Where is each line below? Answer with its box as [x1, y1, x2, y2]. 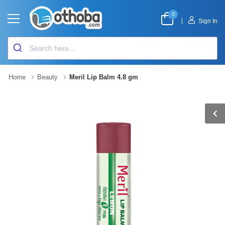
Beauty [37, 73, 58, 81]
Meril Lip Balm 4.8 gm [69, 73, 138, 81]
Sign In [198, 17, 217, 25]
